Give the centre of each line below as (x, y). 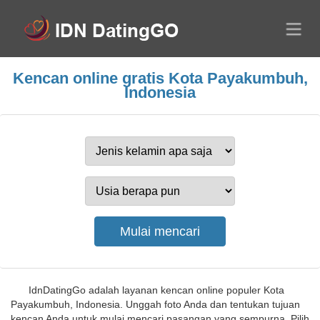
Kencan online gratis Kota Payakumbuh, (160, 78)
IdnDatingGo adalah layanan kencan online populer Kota (156, 290)
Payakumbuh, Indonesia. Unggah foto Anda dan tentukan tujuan (155, 304)
